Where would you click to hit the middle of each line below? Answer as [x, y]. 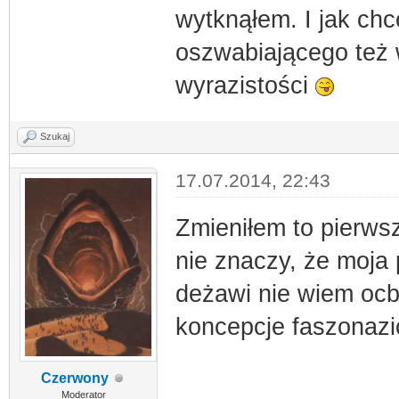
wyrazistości [245, 85]
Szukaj [55, 136]
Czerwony [75, 378]
